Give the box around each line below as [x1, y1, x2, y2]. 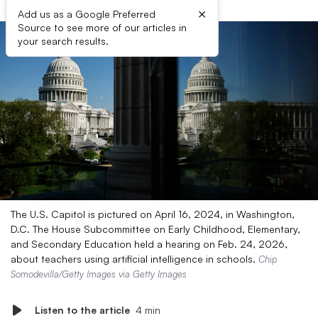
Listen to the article [35, 304, 130, 316]
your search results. [18, 35, 109, 47]
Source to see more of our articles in [18, 21, 187, 33]
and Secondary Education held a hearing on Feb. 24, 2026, [11, 238, 287, 250]
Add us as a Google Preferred [18, 8, 155, 20]
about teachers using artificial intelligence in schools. [11, 253, 258, 265]
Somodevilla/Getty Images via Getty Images [11, 268, 187, 280]
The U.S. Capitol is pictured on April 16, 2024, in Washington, [11, 208, 295, 220]
